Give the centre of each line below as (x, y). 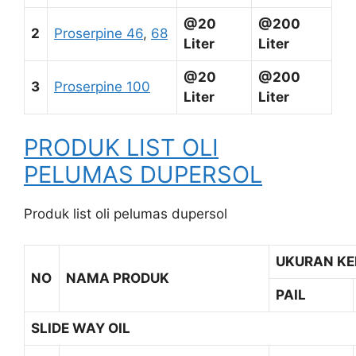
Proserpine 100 (102, 86)
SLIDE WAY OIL (81, 328)
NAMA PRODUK (118, 278)
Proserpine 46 (99, 33)
